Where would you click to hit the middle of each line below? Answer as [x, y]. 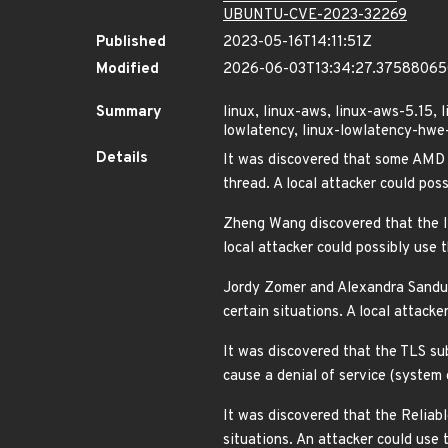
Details [122, 158]
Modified [127, 69]
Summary [129, 112]
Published [131, 42]
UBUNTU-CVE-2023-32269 [315, 15]
